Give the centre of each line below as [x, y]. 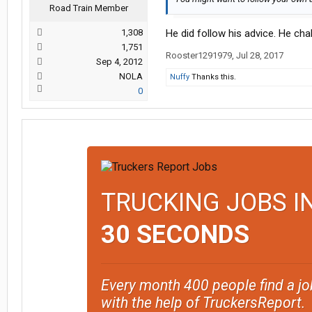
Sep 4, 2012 [119, 62]
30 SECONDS [175, 235]
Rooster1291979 [199, 55]
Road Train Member [88, 8]
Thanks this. [213, 77]
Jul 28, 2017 [260, 55]
